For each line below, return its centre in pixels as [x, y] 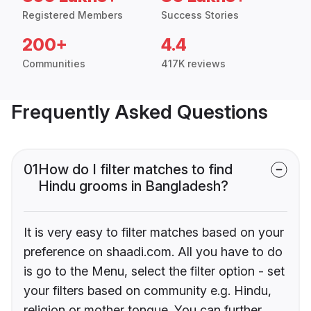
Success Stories [200, 15]
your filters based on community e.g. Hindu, [148, 291]
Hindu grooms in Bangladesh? [133, 186]
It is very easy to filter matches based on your [154, 233]
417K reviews [193, 64]
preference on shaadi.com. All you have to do [153, 252]
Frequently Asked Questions [140, 112]
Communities [54, 64]
